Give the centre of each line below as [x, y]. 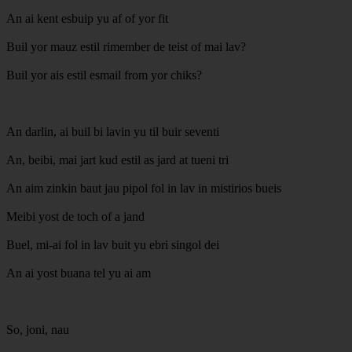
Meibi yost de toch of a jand [75, 216]
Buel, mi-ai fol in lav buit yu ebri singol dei [113, 244]
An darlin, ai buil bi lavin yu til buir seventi [113, 131]
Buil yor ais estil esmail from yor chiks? [104, 75]
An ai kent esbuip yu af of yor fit [87, 18]
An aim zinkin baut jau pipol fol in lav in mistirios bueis [144, 188]
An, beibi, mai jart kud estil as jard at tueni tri [117, 159]
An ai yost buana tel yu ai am [79, 273]
